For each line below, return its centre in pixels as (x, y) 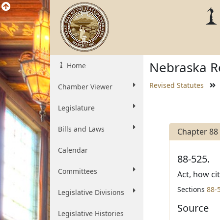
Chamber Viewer (85, 87)
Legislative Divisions (91, 192)
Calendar (73, 150)
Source (193, 208)
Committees (78, 171)
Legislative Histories (91, 213)
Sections (192, 189)
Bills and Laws (81, 129)
